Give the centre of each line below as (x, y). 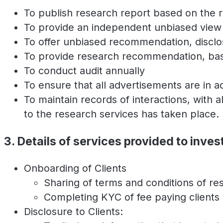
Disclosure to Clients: (73, 212)
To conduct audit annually (84, 70)
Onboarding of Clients (75, 168)
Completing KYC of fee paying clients (132, 197)
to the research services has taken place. (121, 114)
